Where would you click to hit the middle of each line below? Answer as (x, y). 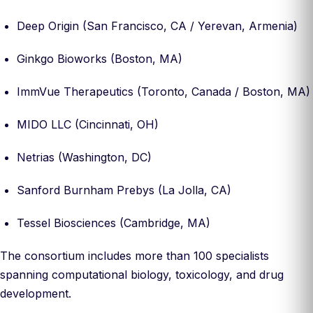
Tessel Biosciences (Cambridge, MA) (114, 223)
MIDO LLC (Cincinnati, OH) (88, 124)
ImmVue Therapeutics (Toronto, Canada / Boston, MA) (163, 92)
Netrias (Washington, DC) (84, 157)
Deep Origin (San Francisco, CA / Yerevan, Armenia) (157, 26)
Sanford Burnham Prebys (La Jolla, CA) (124, 190)
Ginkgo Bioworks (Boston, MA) (100, 59)
